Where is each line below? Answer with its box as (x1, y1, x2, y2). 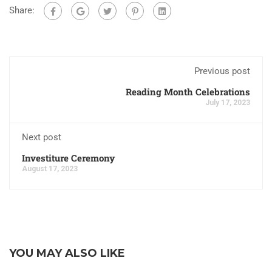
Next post (22, 132, 61, 143)
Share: (9, 4, 35, 16)
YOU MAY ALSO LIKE (9, 246, 125, 260)
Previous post (194, 66, 250, 76)
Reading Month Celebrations (126, 86, 250, 98)
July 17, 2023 (205, 98, 250, 107)
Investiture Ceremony (22, 152, 115, 164)
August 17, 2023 (22, 165, 78, 173)
